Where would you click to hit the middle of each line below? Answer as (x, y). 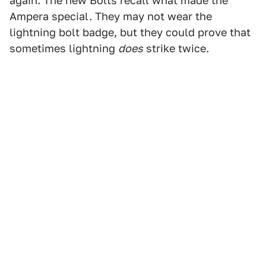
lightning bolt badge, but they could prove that (130, 32)
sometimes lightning (64, 48)
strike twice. (176, 48)
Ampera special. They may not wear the (111, 16)
